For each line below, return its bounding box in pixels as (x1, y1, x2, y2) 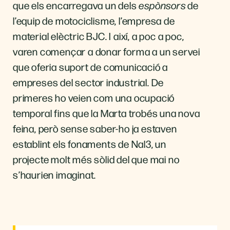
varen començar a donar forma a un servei (13, 44, 200, 57)
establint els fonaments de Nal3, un (13, 137, 167, 150)
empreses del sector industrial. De (13, 75, 164, 88)
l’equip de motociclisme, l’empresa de (13, 13, 175, 27)
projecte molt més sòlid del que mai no (13, 152, 180, 165)
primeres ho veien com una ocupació (13, 90, 175, 104)
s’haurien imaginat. (13, 167, 97, 181)
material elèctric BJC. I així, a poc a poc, (13, 29, 184, 42)
